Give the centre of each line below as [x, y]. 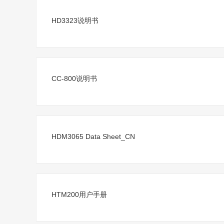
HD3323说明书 [75, 20]
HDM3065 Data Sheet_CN [93, 136]
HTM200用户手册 [79, 194]
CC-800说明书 [74, 78]
